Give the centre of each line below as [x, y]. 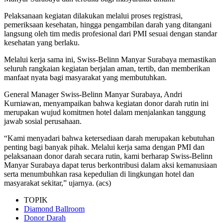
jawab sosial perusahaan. [43, 121]
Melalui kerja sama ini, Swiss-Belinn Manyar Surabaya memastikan [110, 59]
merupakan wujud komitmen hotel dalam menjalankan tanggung [105, 112]
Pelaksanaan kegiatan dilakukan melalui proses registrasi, [93, 15]
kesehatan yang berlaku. [42, 42]
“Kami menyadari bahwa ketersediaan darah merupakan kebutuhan [109, 138]
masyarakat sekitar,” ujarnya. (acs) [57, 183]
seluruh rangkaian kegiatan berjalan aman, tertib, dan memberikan [107, 68]
